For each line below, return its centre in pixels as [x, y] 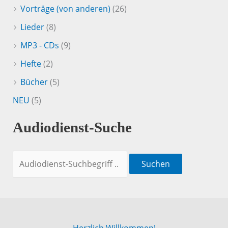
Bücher [34, 82]
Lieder [32, 27]
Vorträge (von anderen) [65, 8]
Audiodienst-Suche [72, 127]
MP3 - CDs [39, 45]
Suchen [155, 164]
